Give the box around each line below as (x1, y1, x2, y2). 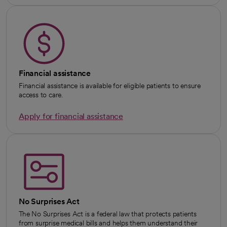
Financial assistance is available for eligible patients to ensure (19, 82, 201, 90)
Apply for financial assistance (19, 111, 123, 121)
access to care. (19, 91, 63, 99)
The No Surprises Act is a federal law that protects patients (19, 210, 197, 218)
